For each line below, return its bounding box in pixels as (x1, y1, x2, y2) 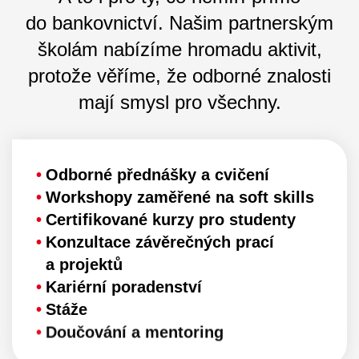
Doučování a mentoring (46, 322, 224, 341)
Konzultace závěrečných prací (46, 232, 274, 251)
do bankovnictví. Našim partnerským (26, 11, 333, 34)
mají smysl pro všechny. (78, 91, 281, 113)
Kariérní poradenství (46, 277, 202, 296)
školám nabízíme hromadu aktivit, (37, 38, 322, 60)
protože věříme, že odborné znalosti (28, 64, 331, 87)
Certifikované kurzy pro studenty (46, 210, 296, 228)
